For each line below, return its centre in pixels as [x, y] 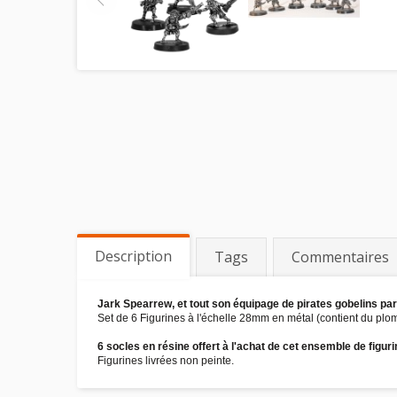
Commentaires [340, 257]
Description [133, 256]
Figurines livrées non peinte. [166, 361]
